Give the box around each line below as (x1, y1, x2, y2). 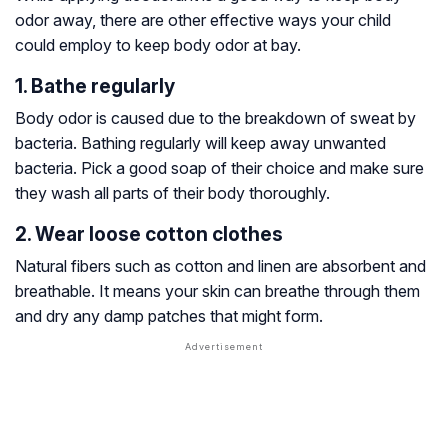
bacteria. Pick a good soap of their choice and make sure (15, 158, 424, 179)
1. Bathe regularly (15, 74, 175, 99)
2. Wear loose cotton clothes (15, 222, 283, 247)
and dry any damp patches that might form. (15, 306, 323, 327)
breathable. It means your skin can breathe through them (15, 281, 420, 302)
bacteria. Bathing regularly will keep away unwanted (15, 133, 386, 154)
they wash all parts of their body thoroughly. (15, 183, 330, 204)
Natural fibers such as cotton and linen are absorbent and (15, 256, 426, 277)
